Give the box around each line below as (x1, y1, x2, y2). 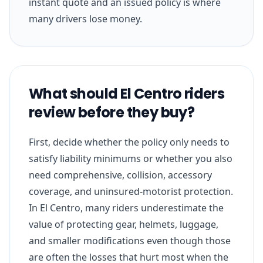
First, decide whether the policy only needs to (29, 135, 230, 149)
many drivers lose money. (29, 12, 142, 25)
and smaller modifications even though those (29, 234, 231, 247)
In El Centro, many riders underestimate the (29, 201, 224, 214)
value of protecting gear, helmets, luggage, (29, 217, 218, 231)
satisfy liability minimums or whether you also (29, 151, 232, 165)
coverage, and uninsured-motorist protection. (29, 184, 233, 198)
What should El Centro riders (29, 83, 225, 103)
